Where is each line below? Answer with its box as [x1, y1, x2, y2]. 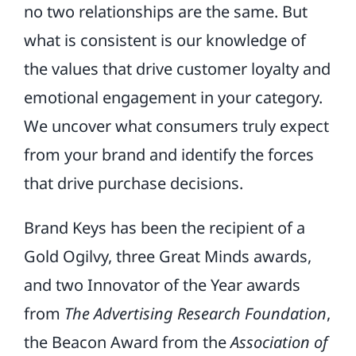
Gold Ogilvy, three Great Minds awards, [23, 246, 311, 267]
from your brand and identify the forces [23, 144, 314, 165]
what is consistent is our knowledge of [23, 29, 306, 51]
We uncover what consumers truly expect [23, 115, 329, 137]
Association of [230, 331, 327, 353]
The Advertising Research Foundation [64, 303, 327, 324]
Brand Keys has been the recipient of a [23, 217, 305, 238]
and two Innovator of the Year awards [23, 274, 300, 296]
